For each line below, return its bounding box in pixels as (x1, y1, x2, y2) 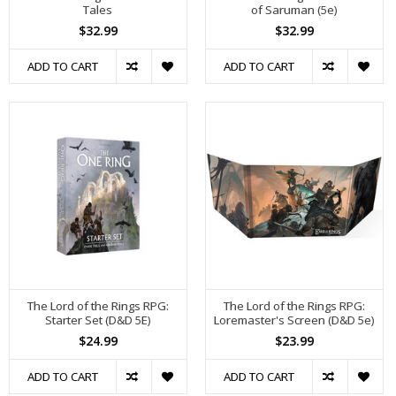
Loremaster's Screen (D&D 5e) (214, 311, 375, 328)
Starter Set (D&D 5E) (45, 311, 151, 328)
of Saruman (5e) (251, 2, 338, 19)
